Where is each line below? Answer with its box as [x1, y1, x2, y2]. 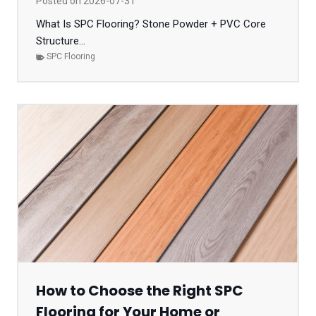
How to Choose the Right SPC [36, 280, 243, 300]
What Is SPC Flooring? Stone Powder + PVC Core [36, 18, 266, 30]
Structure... [36, 35, 85, 47]
